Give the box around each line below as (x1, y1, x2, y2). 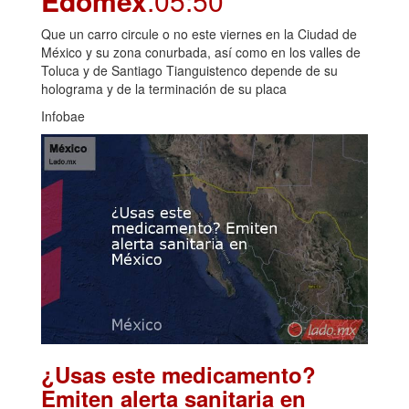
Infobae (41, 106, 85, 125)
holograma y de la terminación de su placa (41, 79, 287, 98)
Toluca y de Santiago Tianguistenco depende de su (41, 60, 338, 79)
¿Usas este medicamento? (41, 358, 316, 390)
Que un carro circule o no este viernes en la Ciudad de (41, 24, 357, 43)
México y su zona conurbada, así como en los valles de (41, 42, 361, 61)
